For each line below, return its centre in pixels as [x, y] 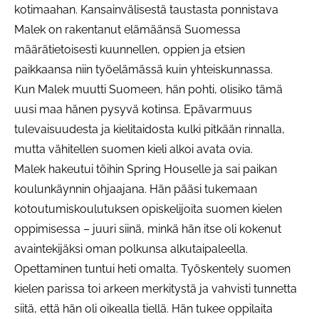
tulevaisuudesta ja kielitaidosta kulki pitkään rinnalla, [150, 129]
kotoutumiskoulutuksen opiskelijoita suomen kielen [148, 209]
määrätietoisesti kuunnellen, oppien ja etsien [130, 49]
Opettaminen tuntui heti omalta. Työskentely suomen [152, 268]
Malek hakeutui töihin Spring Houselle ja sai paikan [146, 169]
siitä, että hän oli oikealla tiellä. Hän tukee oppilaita [143, 308]
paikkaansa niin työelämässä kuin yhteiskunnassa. [143, 69]
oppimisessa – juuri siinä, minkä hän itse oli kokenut [148, 229]
